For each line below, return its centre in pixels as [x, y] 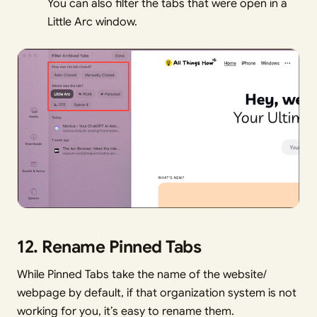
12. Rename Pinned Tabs [109, 247]
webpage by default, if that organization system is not [157, 293]
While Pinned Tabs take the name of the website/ [142, 274]
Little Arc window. [93, 22]
